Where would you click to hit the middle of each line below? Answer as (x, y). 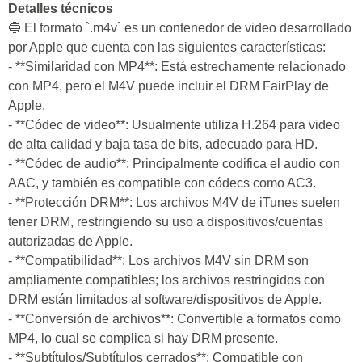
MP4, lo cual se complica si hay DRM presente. (143, 338)
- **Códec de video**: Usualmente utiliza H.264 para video (174, 125)
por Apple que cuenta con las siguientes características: (167, 47)
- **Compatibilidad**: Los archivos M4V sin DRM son (158, 261)
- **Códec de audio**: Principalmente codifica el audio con (174, 164)
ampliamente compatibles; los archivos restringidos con (166, 280)
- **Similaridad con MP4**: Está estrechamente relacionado (177, 67)
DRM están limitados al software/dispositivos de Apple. (165, 299)
